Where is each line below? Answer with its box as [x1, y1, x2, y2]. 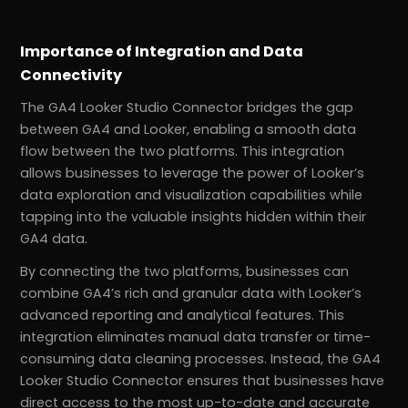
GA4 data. [20, 229, 88, 249]
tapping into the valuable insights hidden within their [20, 208, 367, 227]
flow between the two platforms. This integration [20, 142, 345, 161]
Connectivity [20, 65, 123, 87]
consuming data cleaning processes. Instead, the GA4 [20, 350, 382, 369]
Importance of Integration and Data [20, 41, 304, 63]
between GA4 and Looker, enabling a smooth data [20, 120, 357, 139]
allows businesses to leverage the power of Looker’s [20, 164, 365, 183]
